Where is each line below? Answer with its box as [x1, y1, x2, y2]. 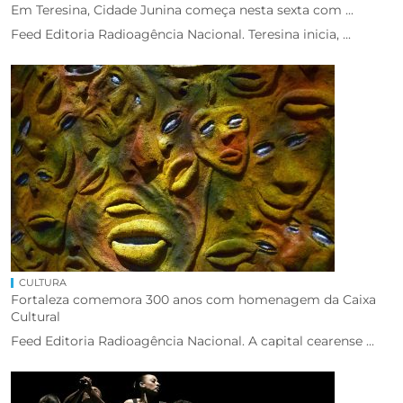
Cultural [11, 308, 60, 325]
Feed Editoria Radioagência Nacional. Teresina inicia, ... [11, 25, 351, 42]
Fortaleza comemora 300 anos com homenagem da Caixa [11, 291, 376, 308]
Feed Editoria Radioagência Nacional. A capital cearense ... [11, 332, 374, 349]
